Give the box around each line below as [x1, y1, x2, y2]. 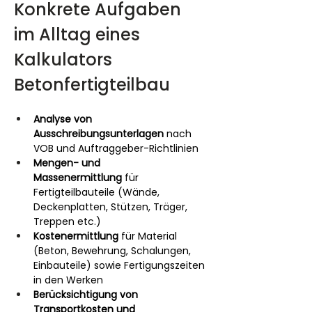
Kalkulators [14, 48, 116, 71]
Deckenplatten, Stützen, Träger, [33, 200, 190, 214]
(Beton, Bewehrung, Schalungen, [33, 244, 194, 258]
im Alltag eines [14, 23, 144, 46]
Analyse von [33, 112, 95, 126]
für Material [118, 229, 180, 243]
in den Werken [33, 273, 103, 287]
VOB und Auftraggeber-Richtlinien [33, 141, 198, 155]
